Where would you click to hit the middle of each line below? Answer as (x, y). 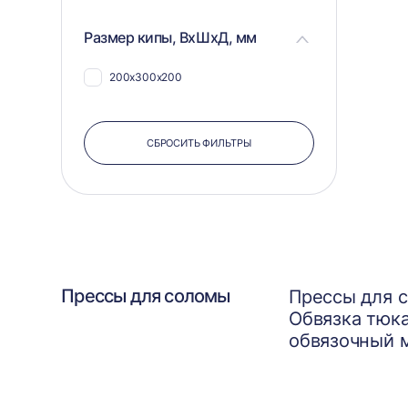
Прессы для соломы (146, 296)
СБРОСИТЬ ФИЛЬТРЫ (199, 143)
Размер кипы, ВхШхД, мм (170, 37)
